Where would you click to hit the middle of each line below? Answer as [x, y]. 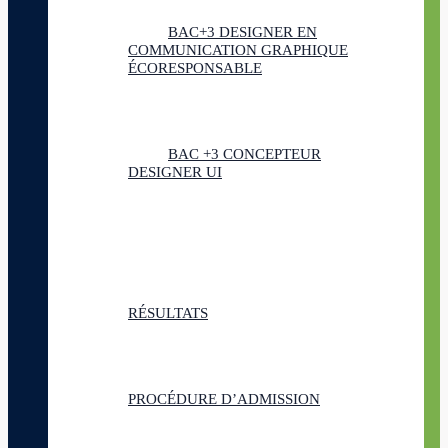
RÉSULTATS [168, 313]
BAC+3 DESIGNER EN [242, 32]
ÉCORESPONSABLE [195, 68]
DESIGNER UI [175, 172]
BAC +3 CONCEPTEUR [244, 154]
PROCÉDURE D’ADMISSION [224, 399]
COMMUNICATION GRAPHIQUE [238, 50]
